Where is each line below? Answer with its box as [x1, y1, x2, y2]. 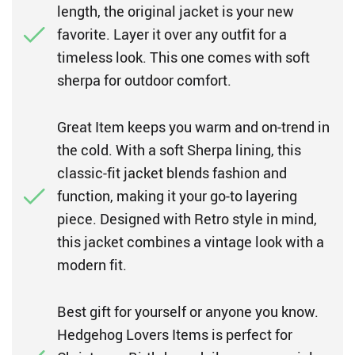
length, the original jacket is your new [57, 2, 294, 21]
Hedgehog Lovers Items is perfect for [57, 325, 292, 344]
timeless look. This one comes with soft [57, 48, 310, 67]
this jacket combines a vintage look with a [57, 232, 324, 251]
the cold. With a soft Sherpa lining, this [57, 140, 301, 159]
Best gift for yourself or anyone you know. [57, 302, 319, 321]
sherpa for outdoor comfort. [57, 71, 231, 90]
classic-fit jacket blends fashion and [57, 163, 287, 182]
